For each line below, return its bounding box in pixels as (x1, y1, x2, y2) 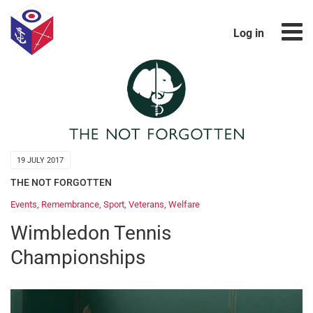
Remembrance (41, 198, 99, 210)
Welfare (168, 198, 200, 210)
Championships (10, 245, 145, 269)
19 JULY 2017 (17, 156, 64, 166)
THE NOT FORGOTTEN (10, 177, 112, 189)
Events (10, 198, 37, 210)
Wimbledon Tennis (10, 221, 171, 245)
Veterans (129, 198, 164, 210)
